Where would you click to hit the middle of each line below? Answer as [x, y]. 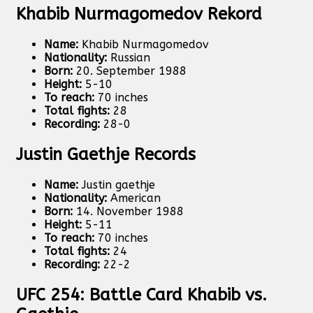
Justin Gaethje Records [106, 155]
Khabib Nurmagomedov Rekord [139, 14]
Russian [129, 58]
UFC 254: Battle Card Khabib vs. [141, 294]
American [134, 198]
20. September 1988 [130, 71]
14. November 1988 [128, 212]
